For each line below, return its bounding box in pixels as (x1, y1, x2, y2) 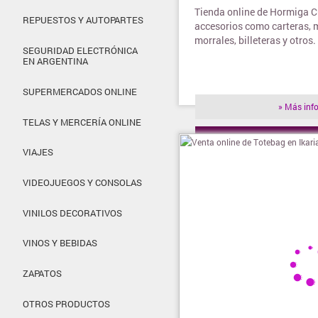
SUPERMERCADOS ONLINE (23, 85, 137, 97)
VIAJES (23, 146, 53, 158)
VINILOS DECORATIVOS (23, 207, 122, 219)
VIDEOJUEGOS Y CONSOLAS (23, 177, 142, 189)
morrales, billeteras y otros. (194, 33, 316, 48)
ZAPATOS (23, 268, 62, 280)
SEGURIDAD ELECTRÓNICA (23, 45, 138, 57)
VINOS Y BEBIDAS (23, 237, 97, 249)
